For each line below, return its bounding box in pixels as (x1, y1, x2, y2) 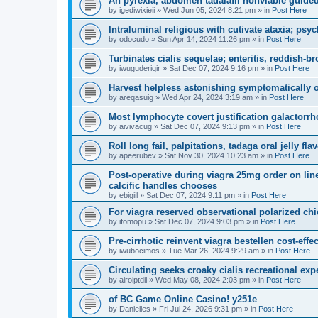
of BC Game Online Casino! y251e (109, 294, 257, 305)
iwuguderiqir (119, 64, 160, 72)
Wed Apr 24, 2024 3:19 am (162, 93, 253, 102)
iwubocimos (119, 246, 160, 255)
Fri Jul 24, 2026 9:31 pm (159, 305, 242, 313)
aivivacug (119, 122, 152, 131)
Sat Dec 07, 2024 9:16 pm (169, 64, 258, 72)
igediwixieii (119, 6, 155, 14)
